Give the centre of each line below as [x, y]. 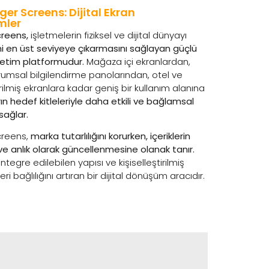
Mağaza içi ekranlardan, [137, 62]
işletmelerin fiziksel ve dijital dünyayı [107, 35]
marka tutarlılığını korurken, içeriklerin [110, 136]
